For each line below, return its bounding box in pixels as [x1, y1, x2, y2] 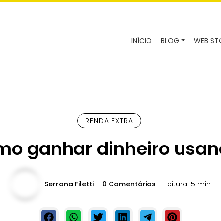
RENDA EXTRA [85, 116, 133, 126]
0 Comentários [102, 179, 156, 189]
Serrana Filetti [44, 179, 94, 189]
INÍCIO [131, 36, 152, 46]
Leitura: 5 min [164, 179, 211, 189]
